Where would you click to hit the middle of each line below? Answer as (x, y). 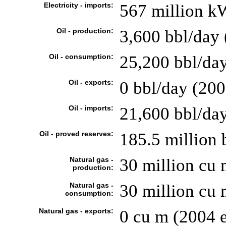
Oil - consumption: (81, 56)
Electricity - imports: (78, 5)
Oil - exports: (91, 82)
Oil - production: (85, 31)
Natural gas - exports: (76, 211)
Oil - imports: (91, 108)
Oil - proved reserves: (76, 134)
